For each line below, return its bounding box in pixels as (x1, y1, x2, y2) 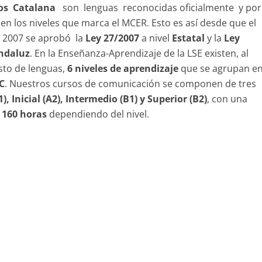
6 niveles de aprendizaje (67, 62, 179, 75)
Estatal (170, 32, 208, 44)
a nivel (142, 32, 170, 44)
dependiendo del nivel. (47, 108, 150, 120)
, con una (207, 92, 248, 105)
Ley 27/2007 (85, 32, 142, 44)
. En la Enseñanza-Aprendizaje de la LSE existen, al (30, 47, 249, 60)
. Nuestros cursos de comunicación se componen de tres (5, 77, 257, 90)
